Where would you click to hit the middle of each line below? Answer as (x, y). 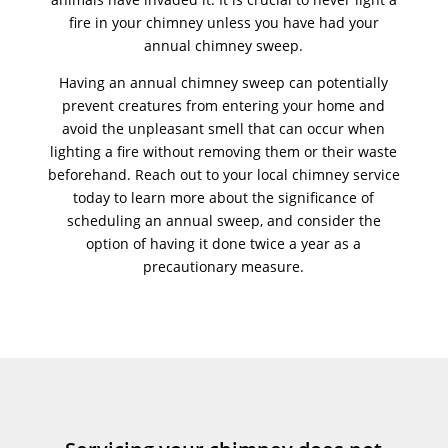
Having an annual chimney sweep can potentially (224, 82)
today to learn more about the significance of (224, 197)
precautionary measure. (224, 266)
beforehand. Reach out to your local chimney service (223, 174)
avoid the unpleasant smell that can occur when (224, 128)
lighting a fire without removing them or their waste (224, 151)
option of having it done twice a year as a (224, 243)
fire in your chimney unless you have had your (223, 22)
